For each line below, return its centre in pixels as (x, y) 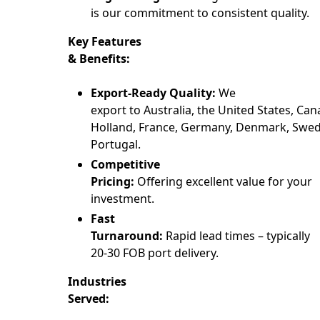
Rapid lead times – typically (238, 236)
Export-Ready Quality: (153, 93)
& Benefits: (99, 59)
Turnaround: (127, 236)
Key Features (105, 42)
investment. (122, 199)
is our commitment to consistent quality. (200, 13)
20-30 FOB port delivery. (155, 253)
